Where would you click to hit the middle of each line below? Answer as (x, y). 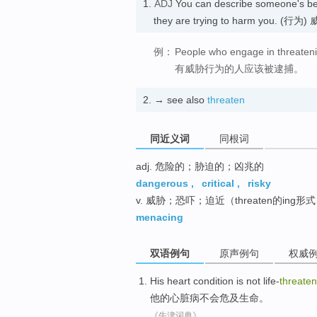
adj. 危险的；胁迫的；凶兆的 (200, 167)
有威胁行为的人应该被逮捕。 (239, 68)
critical (218, 184)
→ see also (181, 99)
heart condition (200, 281)
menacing (160, 218)
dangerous (162, 184)
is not (248, 281)
